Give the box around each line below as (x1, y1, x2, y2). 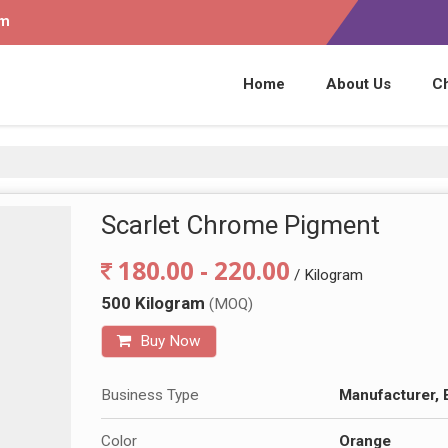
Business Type (101, 386, 199, 404)
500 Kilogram (101, 293, 209, 313)
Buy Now (136, 332, 201, 350)
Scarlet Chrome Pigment (101, 210, 380, 240)
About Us (326, 75, 391, 93)
